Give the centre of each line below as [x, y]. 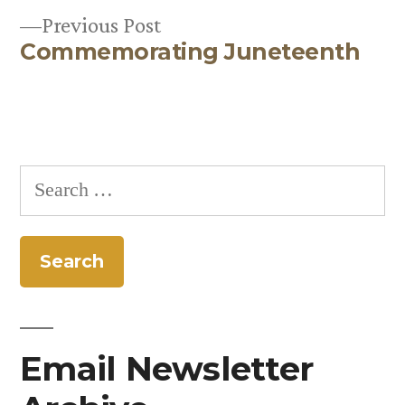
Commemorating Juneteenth [190, 51]
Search [47, 182]
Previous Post [101, 24]
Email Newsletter [167, 368]
